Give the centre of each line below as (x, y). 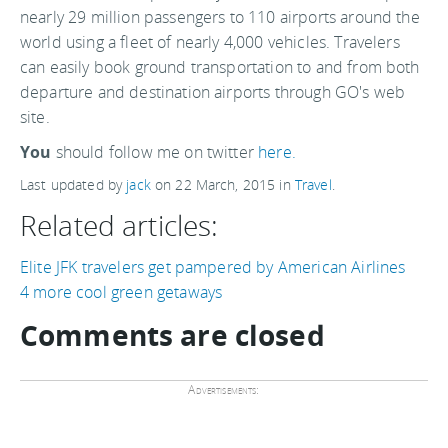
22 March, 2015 (225, 184)
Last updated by (73, 184)
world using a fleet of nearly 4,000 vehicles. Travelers (210, 42)
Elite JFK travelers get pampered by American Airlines (213, 267)
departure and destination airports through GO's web (213, 92)
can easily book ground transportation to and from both (220, 67)
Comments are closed (172, 335)
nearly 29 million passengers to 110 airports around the (220, 17)
